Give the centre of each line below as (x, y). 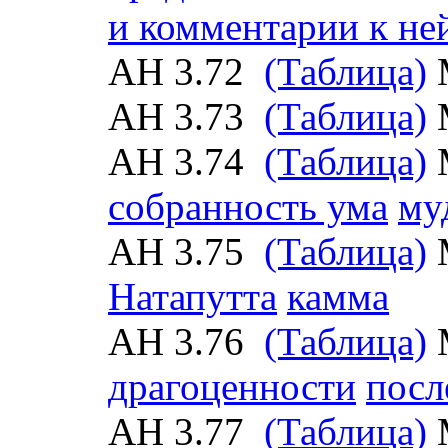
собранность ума (248, 206)
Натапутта (192, 296)
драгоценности (232, 386)
